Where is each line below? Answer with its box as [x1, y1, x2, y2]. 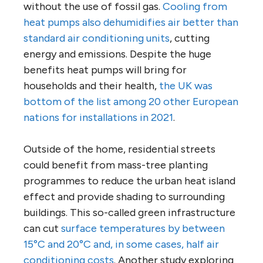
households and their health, [23, 79, 159, 93]
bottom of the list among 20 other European [23, 95, 238, 109]
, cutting [170, 32, 210, 45]
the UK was [159, 79, 213, 93]
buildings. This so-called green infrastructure [23, 206, 235, 220]
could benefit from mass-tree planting [23, 159, 208, 172]
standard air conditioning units [23, 32, 170, 45]
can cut [23, 222, 61, 235]
